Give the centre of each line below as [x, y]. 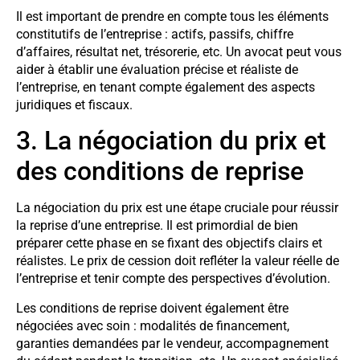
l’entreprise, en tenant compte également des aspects [166, 87]
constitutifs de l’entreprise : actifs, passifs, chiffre [155, 34]
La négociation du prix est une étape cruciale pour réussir [177, 208]
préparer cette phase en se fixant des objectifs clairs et [169, 243]
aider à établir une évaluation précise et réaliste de [157, 69]
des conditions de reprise [160, 172]
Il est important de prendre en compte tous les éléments [172, 16]
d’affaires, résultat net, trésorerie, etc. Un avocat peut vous [179, 51]
